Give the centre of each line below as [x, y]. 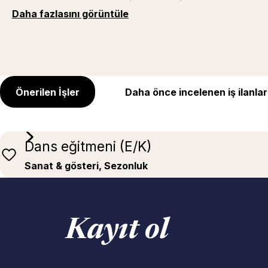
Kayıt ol [117, 232]
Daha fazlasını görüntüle [70, 14]
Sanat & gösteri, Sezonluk [86, 166]
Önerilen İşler [48, 92]
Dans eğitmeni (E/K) [88, 147]
